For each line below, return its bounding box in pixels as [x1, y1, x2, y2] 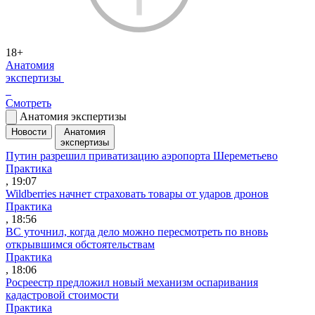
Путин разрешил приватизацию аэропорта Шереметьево [6, 149, 278, 162]
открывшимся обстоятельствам [6, 238, 155, 250]
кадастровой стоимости [6, 288, 119, 301]
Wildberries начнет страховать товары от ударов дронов [6, 187, 269, 200]
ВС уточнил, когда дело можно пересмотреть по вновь [6, 225, 268, 238]
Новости [11, 126, 46, 137]
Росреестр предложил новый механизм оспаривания [6, 276, 258, 288]
